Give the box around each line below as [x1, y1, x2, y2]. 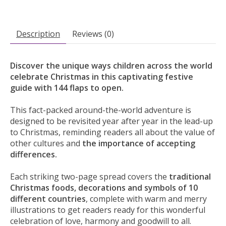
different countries [10, 193, 86, 204]
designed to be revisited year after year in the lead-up [10, 115, 213, 127]
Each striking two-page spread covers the [10, 171, 169, 182]
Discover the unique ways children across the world [10, 60, 212, 71]
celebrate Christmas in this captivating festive [10, 71, 193, 82]
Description [16, 28, 60, 39]
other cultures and [10, 137, 82, 149]
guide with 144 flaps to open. [10, 82, 124, 93]
